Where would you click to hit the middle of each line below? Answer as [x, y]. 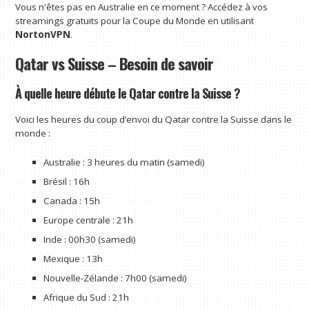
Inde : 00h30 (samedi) [89, 239]
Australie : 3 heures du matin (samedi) [124, 162]
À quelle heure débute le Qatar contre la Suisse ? [128, 92]
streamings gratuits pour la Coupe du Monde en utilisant [135, 21]
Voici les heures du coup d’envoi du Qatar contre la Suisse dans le [154, 119]
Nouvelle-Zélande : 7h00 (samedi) [115, 278]
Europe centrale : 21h [88, 220]
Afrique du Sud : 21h [86, 297]
